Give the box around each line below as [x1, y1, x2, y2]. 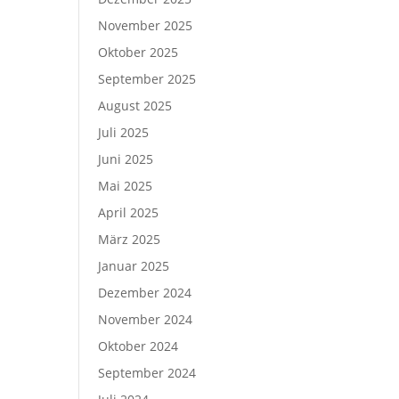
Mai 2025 [98, 177, 153, 194]
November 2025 [98, 17, 193, 34]
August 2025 [98, 97, 173, 114]
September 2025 [98, 70, 197, 87]
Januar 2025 [98, 257, 170, 274]
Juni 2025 [98, 151, 154, 167]
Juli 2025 [98, 124, 150, 141]
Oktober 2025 [98, 44, 179, 61]
